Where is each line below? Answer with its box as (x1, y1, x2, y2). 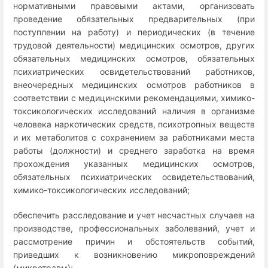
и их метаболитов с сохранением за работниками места (13, 132, 255, 143)
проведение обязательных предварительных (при (13, 14, 255, 25)
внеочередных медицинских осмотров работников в (13, 80, 255, 90)
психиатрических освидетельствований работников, (13, 66, 255, 77)
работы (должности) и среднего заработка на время (13, 145, 255, 156)
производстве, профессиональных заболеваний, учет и (13, 223, 255, 233)
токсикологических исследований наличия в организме (13, 106, 255, 117)
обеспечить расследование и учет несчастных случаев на (13, 209, 255, 220)
